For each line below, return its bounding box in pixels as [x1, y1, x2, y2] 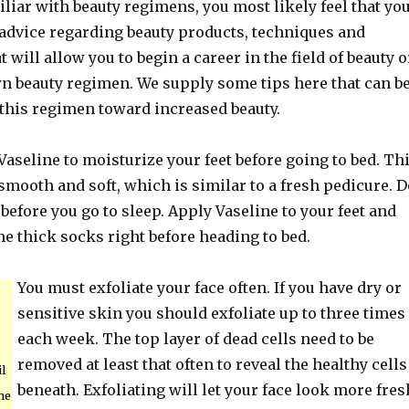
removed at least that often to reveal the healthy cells [16, 355, 407, 373]
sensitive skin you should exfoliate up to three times [16, 304, 405, 322]
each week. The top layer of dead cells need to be [16, 330, 374, 348]
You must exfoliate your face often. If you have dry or [16, 278, 402, 297]
